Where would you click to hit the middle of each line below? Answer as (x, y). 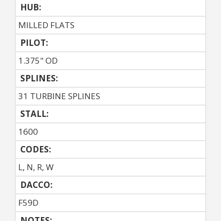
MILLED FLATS (46, 25)
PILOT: (33, 43)
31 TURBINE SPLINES (59, 96)
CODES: (35, 149)
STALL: (34, 114)
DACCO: (36, 185)
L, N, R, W (36, 167)
